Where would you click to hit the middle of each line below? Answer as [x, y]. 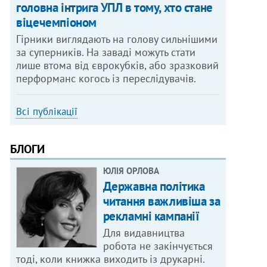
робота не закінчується [158, 246]
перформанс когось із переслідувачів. [106, 79]
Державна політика [154, 187]
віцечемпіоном [56, 23]
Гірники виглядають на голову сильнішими [117, 39]
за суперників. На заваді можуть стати [106, 52]
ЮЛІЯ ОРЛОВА [131, 171]
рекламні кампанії [151, 216]
